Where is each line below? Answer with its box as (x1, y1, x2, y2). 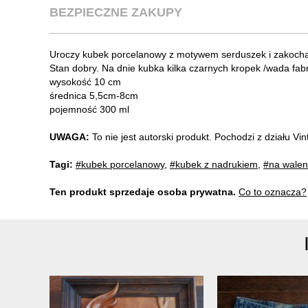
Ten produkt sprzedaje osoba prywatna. (49, 186, 236, 197)
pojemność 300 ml (49, 103, 129, 115)
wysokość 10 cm (49, 76, 121, 87)
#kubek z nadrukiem (170, 158, 258, 170)
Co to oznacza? (239, 186, 307, 197)
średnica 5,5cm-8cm (49, 89, 138, 101)
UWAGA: (49, 131, 89, 142)
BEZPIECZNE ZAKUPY (49, 5, 182, 19)
